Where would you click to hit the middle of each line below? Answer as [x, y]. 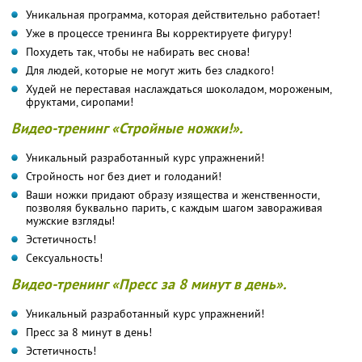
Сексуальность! [64, 257]
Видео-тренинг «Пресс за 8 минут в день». [149, 284]
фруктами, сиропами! [80, 101]
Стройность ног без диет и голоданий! [124, 176]
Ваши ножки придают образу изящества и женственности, [173, 194]
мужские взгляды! [70, 220]
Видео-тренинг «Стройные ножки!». [127, 128]
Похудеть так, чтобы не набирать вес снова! [138, 51]
